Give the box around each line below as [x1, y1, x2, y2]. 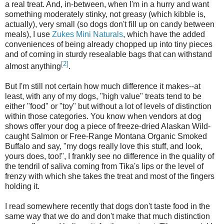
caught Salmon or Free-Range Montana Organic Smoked [5, 132, 207, 141]
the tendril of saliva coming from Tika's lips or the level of [5, 162, 203, 171]
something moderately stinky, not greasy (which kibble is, [5, 10, 205, 19]
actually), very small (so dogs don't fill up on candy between [5, 20, 214, 29]
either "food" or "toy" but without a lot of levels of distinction [5, 102, 211, 111]
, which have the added [123, 30, 205, 39]
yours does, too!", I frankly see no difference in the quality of [5, 152, 214, 161]
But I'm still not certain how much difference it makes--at [5, 82, 200, 91]
